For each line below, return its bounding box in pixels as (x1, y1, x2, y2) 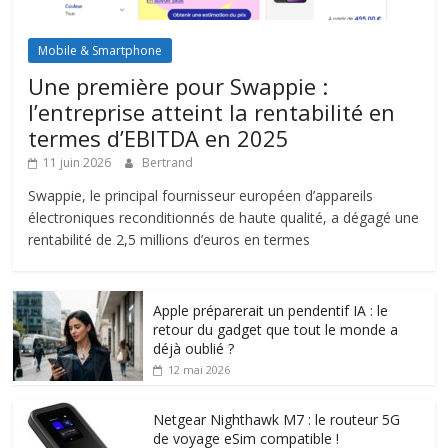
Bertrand (142, 154, 194, 172)
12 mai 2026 (168, 362, 231, 378)
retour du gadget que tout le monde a (153, 320, 399, 340)
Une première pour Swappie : (28, 71, 329, 102)
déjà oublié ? (153, 339, 235, 359)
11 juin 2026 (43, 154, 112, 172)
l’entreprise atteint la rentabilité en (28, 97, 396, 128)
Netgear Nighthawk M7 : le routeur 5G (153, 410, 401, 430)
